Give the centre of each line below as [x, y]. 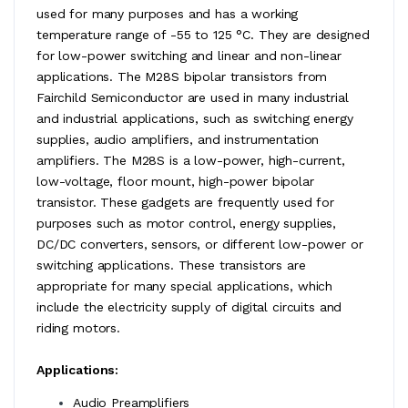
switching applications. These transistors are [171, 265]
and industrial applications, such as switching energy [195, 118]
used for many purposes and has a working [168, 13]
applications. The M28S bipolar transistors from [182, 76]
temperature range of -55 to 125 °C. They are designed [203, 34]
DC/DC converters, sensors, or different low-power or [200, 244]
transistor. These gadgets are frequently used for [185, 202]
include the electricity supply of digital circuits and [189, 306]
